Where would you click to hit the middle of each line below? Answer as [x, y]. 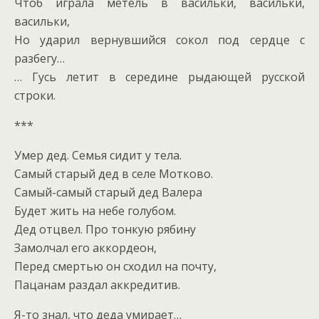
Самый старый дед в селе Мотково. [114, 174]
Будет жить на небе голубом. [95, 211]
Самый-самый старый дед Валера [108, 193]
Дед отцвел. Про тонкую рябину [105, 230]
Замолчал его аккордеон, [85, 248]
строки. [35, 96]
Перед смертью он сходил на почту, [115, 267]
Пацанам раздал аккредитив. [97, 285]
